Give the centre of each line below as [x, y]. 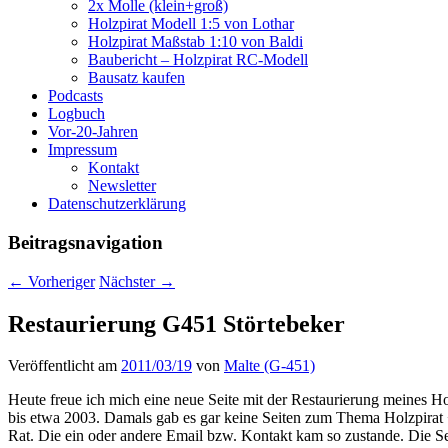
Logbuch [76, 114]
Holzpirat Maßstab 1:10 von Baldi [195, 42]
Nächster [129, 281]
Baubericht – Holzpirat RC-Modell [198, 60]
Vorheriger [59, 281]
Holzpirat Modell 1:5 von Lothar [191, 24]
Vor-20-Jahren [93, 132]
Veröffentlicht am [64, 366]
